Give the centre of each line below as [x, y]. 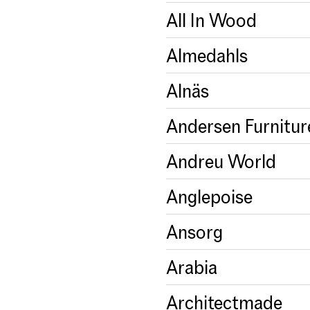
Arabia [192, 267]
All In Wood [211, 20]
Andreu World [221, 161]
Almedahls [207, 55]
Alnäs [188, 90]
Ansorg [194, 231]
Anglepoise [209, 196]
